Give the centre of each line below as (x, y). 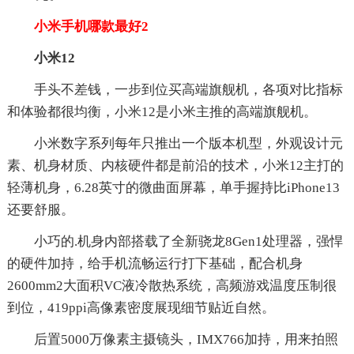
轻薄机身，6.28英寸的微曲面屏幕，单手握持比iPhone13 (173, 187)
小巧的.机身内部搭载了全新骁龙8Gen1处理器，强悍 (188, 241)
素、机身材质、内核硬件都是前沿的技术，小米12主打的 (175, 165)
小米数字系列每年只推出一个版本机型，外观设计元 (188, 143)
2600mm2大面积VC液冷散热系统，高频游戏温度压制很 (171, 285)
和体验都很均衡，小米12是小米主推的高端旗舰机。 (162, 111)
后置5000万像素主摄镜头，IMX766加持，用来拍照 (186, 339)
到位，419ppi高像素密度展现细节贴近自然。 (141, 307)
